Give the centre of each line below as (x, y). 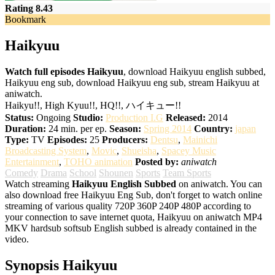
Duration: (25, 128)
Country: (213, 128)
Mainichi (200, 139)
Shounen (116, 172)
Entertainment (32, 161)
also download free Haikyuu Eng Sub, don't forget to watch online (134, 195)
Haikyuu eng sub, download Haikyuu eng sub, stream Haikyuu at (132, 82)
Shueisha (139, 150)
